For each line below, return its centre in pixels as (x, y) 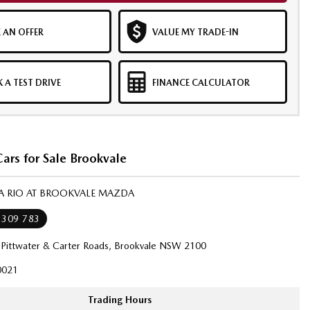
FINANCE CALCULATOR (201, 83)
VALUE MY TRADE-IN (195, 32)
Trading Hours (120, 300)
